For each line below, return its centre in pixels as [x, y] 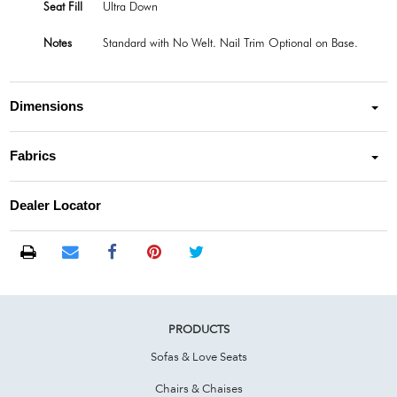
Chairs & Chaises [198, 388]
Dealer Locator [56, 206]
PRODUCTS [198, 328]
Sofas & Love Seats [198, 356]
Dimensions [47, 107]
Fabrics [33, 156]
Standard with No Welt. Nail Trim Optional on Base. [230, 42]
